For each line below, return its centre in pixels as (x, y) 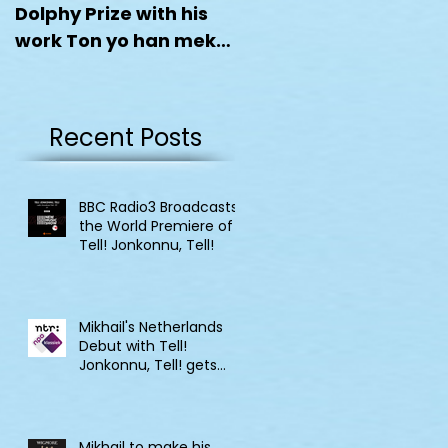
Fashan (50, 67)
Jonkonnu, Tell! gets (148, 364)
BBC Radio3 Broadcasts (158, 206)
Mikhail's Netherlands (151, 326)
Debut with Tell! (133, 345)
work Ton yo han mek (115, 40)
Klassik (101, 402)
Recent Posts (125, 137)
